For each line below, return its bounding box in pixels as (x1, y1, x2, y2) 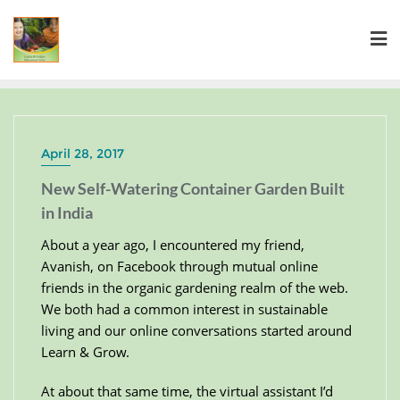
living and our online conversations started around (41, 321, 352, 339)
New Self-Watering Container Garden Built (41, 179, 345, 198)
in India (41, 203, 93, 222)
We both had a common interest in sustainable (41, 300, 328, 318)
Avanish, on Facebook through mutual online (41, 257, 318, 275)
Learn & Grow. (41, 343, 129, 361)
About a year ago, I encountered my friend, (41, 236, 304, 254)
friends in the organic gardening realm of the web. (41, 279, 348, 296)
